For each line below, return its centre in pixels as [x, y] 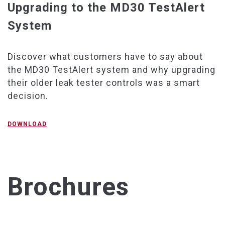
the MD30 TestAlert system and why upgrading [111, 70]
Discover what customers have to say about [105, 57]
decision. [29, 96]
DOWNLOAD [27, 124]
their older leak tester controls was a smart [104, 83]
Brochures [68, 187]
